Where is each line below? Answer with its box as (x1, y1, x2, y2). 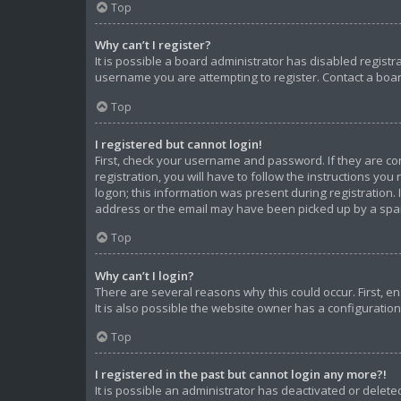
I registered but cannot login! (95, 135, 262, 152)
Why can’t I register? (95, 37, 211, 54)
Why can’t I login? (95, 267, 194, 284)
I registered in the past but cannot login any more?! (95, 366, 387, 383)
